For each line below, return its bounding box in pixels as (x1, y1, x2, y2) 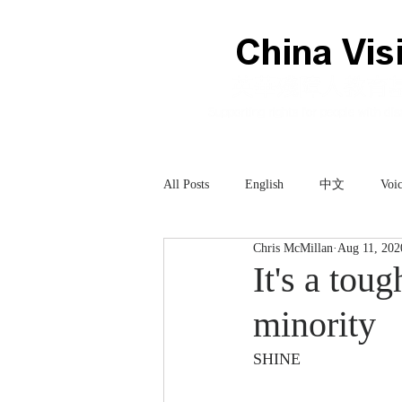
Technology (199, 249, 258, 263)
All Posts (163, 177, 209, 191)
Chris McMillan (253, 241, 333, 255)
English (245, 177, 284, 191)
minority (253, 304, 376, 345)
